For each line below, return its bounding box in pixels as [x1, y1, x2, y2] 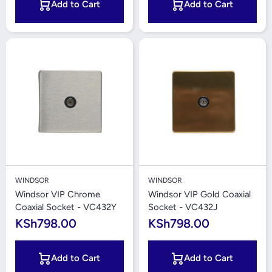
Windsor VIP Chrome [15, 189, 100, 200]
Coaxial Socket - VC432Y [15, 202, 117, 212]
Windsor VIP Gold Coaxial [148, 189, 251, 200]
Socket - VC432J [148, 202, 218, 212]
